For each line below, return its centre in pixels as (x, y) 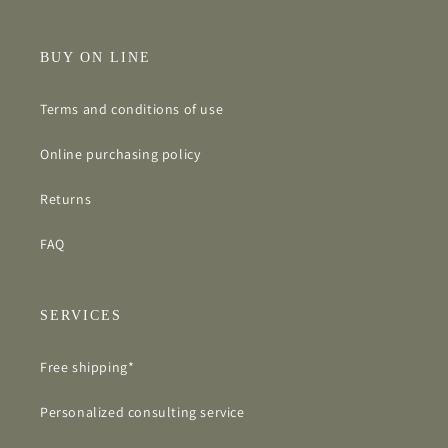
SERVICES (81, 316)
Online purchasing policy (120, 154)
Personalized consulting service (142, 412)
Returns (66, 199)
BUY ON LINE (95, 58)
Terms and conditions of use (132, 109)
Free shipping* (87, 367)
